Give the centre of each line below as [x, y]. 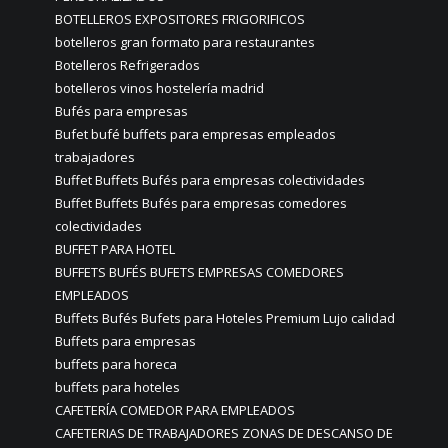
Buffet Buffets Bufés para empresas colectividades [210, 180]
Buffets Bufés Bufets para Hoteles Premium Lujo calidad [225, 318]
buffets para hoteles [117, 387]
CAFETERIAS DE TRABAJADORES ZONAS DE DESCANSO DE [224, 433]
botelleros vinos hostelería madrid [159, 88]
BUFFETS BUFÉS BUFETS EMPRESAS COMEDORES [199, 272]
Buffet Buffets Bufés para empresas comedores [201, 203]
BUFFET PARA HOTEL [115, 249]
